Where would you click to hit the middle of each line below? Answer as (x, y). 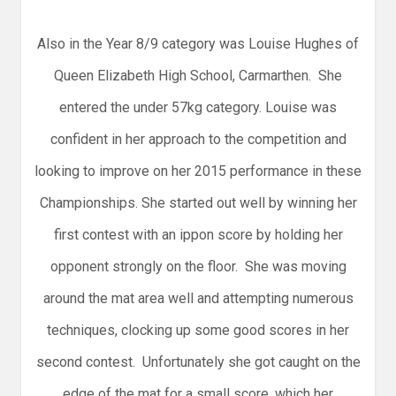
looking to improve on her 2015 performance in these (198, 171)
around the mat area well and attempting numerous (198, 299)
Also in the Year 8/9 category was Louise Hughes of (198, 44)
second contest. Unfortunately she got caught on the (198, 362)
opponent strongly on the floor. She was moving (198, 267)
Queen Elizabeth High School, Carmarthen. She (198, 76)
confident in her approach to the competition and (198, 140)
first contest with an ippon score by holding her (198, 235)
